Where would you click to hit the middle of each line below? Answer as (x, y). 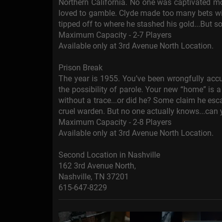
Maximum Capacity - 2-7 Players (115, 35)
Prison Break (81, 68)
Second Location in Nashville (109, 155)
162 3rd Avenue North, (97, 166)
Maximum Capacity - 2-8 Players (115, 122)
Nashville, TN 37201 (94, 177)
